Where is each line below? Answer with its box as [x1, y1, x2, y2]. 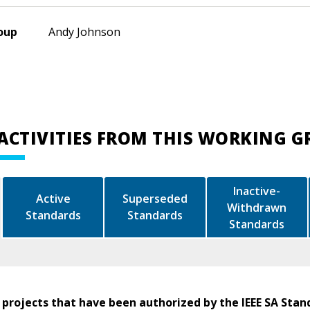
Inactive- [233, 183, 281, 199]
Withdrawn [227, 199, 287, 215]
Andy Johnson [48, 24, 120, 39]
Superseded [122, 191, 188, 207]
